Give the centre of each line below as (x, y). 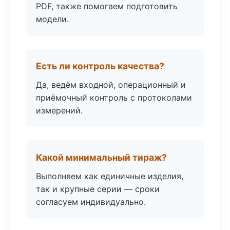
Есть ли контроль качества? (100, 66)
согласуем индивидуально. (91, 202)
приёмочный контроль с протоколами (114, 98)
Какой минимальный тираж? (101, 157)
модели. (52, 19)
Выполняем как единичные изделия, (110, 176)
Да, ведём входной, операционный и (111, 85)
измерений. (59, 110)
